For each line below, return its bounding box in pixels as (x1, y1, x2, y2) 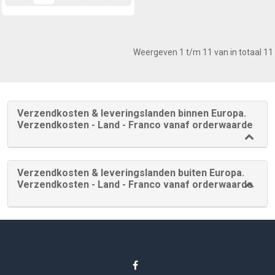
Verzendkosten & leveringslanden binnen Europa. (17, 107, 246, 119)
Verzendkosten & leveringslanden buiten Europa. (17, 166, 244, 179)
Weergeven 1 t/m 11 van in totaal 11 (133, 47, 273, 57)
